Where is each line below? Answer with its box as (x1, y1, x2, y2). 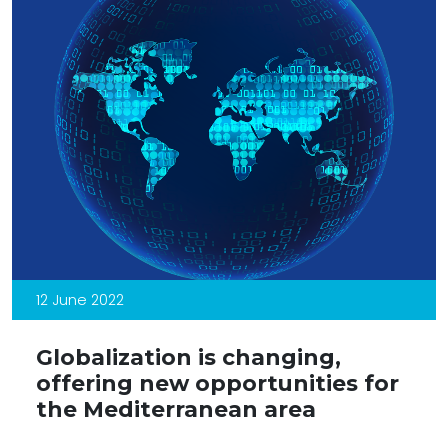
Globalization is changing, (36, 343, 341, 370)
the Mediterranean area (36, 395, 316, 422)
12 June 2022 (36, 289, 124, 310)
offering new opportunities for (36, 369, 399, 396)
